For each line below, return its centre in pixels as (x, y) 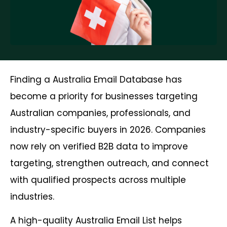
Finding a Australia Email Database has (96, 80)
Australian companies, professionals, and (100, 113)
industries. (32, 197)
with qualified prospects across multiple (98, 180)
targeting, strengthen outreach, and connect (109, 163)
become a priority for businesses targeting (104, 97)
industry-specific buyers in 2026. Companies (108, 130)
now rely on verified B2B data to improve (99, 147)
